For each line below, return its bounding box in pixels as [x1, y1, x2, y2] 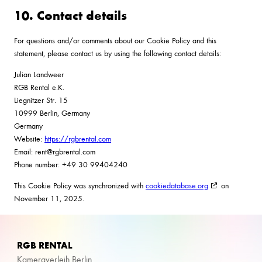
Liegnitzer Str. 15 [14, 94, 68, 105]
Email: [14, 145, 35, 157]
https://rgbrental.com [44, 132, 111, 144]
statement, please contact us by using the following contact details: [14, 47, 221, 58]
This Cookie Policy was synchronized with [14, 179, 146, 191]
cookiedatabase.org [146, 179, 208, 191]
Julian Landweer [14, 68, 64, 80]
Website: [14, 132, 44, 144]
